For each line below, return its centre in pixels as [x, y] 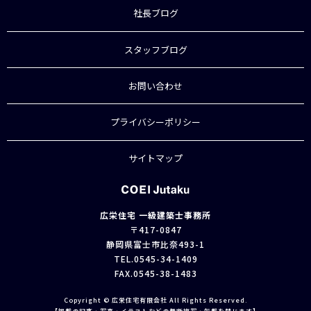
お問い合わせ [155, 85]
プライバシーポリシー [155, 122]
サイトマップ [155, 158]
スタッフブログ [155, 49]
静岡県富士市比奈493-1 [155, 244]
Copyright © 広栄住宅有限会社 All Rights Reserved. [155, 300]
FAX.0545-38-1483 [155, 273]
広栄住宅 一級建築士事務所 [155, 215]
